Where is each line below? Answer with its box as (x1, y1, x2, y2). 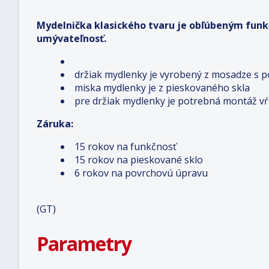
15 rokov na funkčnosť (74, 140, 177, 153)
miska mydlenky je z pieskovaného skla (74, 81, 250, 94)
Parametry (37, 231, 131, 256)
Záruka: (37, 117, 73, 130)
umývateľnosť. (37, 32, 106, 45)
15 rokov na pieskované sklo (74, 153, 203, 166)
